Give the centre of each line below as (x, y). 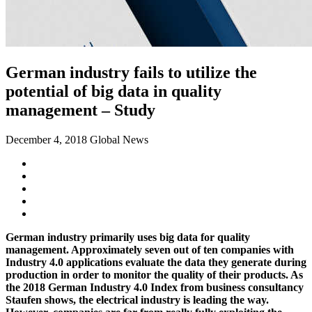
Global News (119, 139)
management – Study (80, 110)
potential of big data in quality (114, 91)
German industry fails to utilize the (131, 72)
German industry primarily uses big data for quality (128, 237)
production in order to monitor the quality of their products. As (154, 274)
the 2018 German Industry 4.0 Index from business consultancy (155, 287)
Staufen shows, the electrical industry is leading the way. (137, 299)
